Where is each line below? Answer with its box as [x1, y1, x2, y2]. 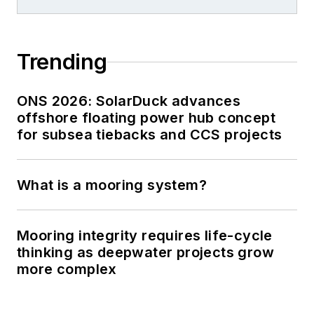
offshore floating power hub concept [17, 109, 275, 127]
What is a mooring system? [17, 177, 207, 194]
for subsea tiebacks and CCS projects [17, 126, 282, 144]
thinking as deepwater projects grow [17, 244, 274, 261]
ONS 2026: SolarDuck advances [17, 93, 241, 110]
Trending [17, 49, 107, 75]
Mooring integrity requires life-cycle [17, 227, 273, 245]
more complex [17, 261, 117, 278]
